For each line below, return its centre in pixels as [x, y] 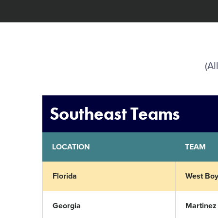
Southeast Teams [115, 114]
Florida [65, 176]
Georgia [67, 206]
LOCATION [71, 147]
